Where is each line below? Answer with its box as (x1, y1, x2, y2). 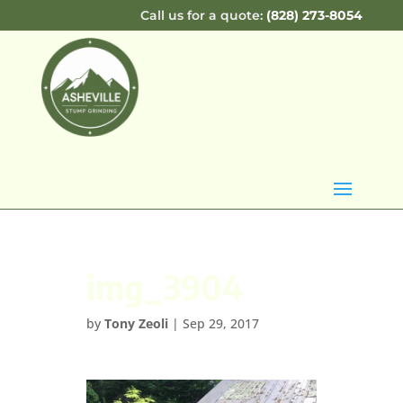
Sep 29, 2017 (182, 314, 259, 332)
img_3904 (85, 264, 243, 308)
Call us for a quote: (140, 7, 264, 23)
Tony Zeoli (103, 314, 168, 332)
